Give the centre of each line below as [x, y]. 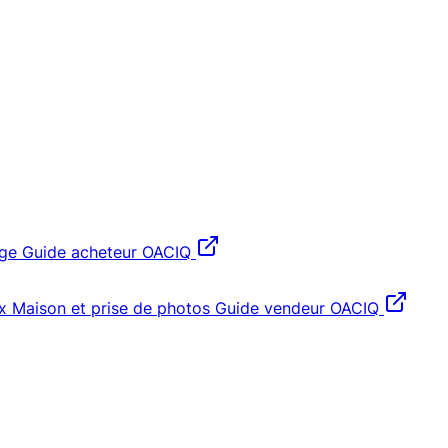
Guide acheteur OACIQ [106, 252]
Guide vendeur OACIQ [297, 308]
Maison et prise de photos [111, 308]
